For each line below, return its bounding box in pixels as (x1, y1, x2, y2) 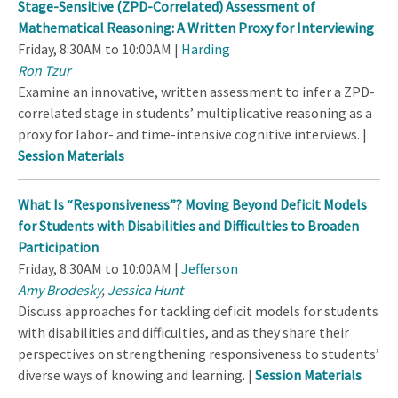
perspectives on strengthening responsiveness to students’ (18, 344, 379, 362)
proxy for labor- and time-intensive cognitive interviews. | (18, 124, 367, 143)
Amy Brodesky (18, 280, 101, 298)
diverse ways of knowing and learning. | (18, 365, 255, 384)
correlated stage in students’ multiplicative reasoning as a (18, 103, 372, 122)
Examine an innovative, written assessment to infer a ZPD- (18, 82, 375, 100)
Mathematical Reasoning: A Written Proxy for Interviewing (18, 18, 374, 36)
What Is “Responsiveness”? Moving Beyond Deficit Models (18, 195, 367, 213)
